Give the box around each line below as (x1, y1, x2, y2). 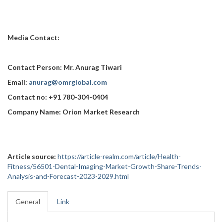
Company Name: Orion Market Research (7, 108, 140, 116)
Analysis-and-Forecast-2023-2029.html (7, 172, 129, 180)
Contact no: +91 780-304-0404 (7, 93, 108, 101)
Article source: (7, 152, 56, 161)
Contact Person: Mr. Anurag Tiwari (7, 63, 122, 71)
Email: (7, 78, 29, 86)
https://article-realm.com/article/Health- (57, 152, 181, 161)
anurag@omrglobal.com (29, 78, 107, 86)
